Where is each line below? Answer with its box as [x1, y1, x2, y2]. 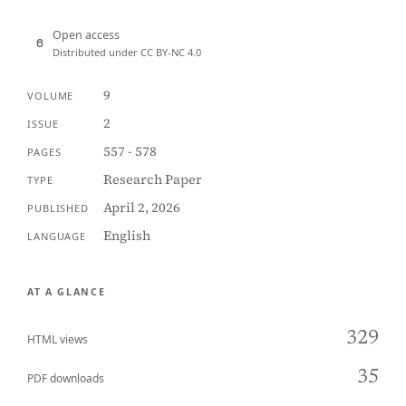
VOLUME [27, 89, 74, 102]
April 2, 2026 [102, 198, 180, 217]
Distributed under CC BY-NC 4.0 [53, 45, 201, 59]
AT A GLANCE [27, 285, 106, 298]
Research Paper [102, 170, 202, 188]
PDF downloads [27, 371, 104, 386]
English [102, 227, 150, 245]
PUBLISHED [27, 201, 89, 215]
